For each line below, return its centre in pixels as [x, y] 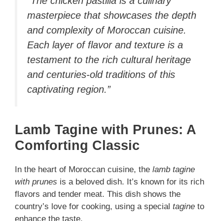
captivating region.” [69, 90]
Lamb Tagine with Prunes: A [105, 129]
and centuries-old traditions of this [101, 75]
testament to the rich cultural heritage [109, 60]
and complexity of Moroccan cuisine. [107, 30]
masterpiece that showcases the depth [112, 16]
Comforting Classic [77, 145]
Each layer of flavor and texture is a [105, 45]
